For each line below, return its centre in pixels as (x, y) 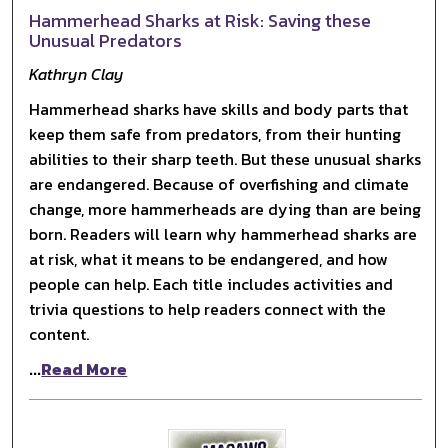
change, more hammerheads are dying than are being (225, 208)
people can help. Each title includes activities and (211, 283)
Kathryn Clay (77, 73)
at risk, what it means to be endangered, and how (209, 258)
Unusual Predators (106, 40)
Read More (84, 368)
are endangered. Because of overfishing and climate (219, 183)
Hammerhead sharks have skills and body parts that (219, 108)
